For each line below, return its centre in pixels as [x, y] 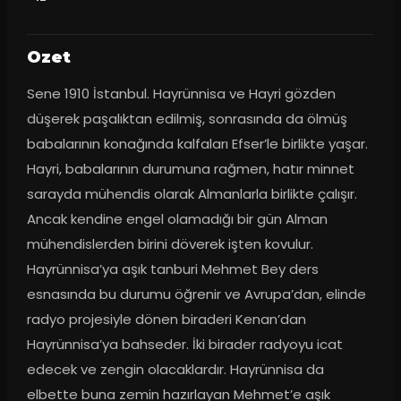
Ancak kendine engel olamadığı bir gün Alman [177, 219]
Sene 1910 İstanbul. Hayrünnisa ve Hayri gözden [181, 94]
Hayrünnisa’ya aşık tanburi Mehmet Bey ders [172, 269]
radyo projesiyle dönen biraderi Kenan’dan [166, 320]
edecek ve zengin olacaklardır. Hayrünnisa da [175, 370]
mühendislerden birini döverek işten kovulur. [170, 244]
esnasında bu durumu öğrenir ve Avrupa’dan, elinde [196, 294]
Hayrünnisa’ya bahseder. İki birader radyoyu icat [184, 345]
